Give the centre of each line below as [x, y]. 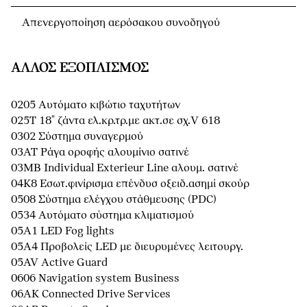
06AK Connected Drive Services [91, 294]
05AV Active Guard [59, 262]
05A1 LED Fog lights [63, 231]
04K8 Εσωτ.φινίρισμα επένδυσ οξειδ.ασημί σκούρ [130, 184]
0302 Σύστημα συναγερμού [77, 136]
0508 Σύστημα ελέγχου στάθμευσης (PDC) [114, 199]
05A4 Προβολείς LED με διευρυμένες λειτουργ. [127, 247]
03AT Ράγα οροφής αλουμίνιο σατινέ [100, 152]
